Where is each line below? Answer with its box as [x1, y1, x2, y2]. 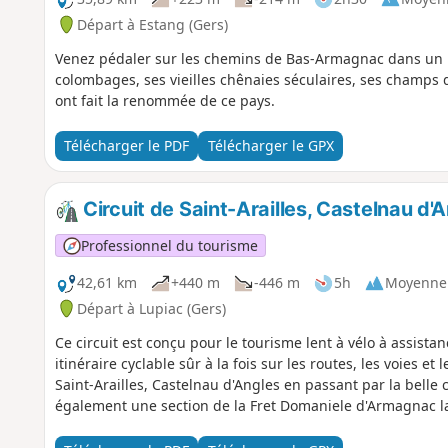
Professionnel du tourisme [80, 235, 258, 255]
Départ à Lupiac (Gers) [76, 298, 226, 318]
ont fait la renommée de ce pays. [54, 90, 275, 110]
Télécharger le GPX [207, 136, 334, 156]
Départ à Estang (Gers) [76, 14, 228, 34]
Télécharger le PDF [63, 136, 189, 156]
